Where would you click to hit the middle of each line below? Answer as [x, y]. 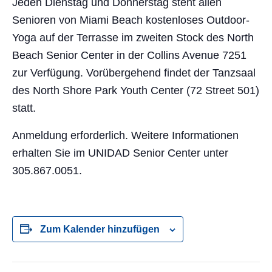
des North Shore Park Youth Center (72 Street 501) [136, 90]
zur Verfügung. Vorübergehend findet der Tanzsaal [134, 73]
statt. [24, 108]
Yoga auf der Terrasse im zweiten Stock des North [133, 38]
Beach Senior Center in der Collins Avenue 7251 [129, 55]
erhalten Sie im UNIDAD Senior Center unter [120, 153]
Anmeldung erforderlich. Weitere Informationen [125, 135]
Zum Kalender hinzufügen [100, 229]
